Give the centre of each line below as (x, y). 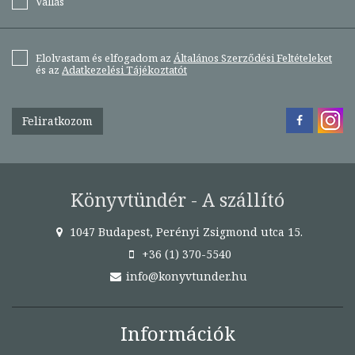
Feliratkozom (57, 120)
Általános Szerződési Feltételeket (253, 57)
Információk (177, 333)
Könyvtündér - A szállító (177, 199)
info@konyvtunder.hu (185, 276)
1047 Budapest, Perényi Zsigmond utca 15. (185, 231)
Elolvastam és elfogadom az (105, 57)
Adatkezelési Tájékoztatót (124, 69)
